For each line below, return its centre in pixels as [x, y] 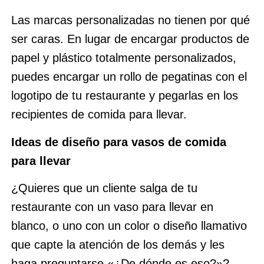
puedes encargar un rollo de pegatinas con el [129, 77]
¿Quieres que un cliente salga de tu [104, 188]
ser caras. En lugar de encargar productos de [130, 39]
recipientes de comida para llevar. [99, 115]
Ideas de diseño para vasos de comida [118, 142]
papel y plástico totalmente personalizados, [123, 58]
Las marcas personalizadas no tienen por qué [130, 20]
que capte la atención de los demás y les [118, 245]
